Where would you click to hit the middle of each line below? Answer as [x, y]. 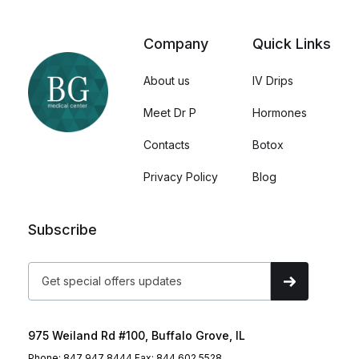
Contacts [166, 145]
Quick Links [292, 44]
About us [166, 81]
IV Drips [273, 81]
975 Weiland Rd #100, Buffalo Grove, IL [137, 336]
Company [175, 44]
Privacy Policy [180, 177]
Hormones [280, 113]
